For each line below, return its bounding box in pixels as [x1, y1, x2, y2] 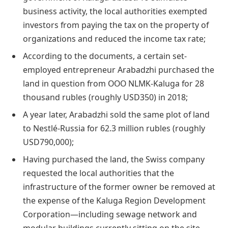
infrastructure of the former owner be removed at [23, 181, 215, 192]
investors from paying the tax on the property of [23, 19, 209, 31]
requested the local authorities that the [23, 167, 174, 179]
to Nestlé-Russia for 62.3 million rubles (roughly [23, 122, 205, 134]
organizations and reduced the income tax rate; [23, 33, 206, 44]
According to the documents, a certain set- [23, 50, 187, 62]
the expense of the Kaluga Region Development [23, 194, 206, 206]
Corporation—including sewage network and [23, 208, 197, 220]
